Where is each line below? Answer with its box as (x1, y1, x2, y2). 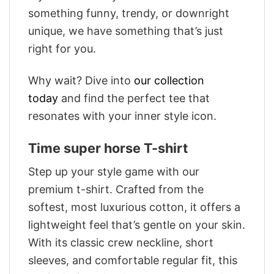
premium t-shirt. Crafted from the (28, 183, 204, 196)
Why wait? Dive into (28, 74, 134, 87)
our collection (134, 74, 204, 87)
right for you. (28, 42, 96, 55)
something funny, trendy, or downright (28, 6, 229, 20)
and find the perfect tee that (58, 92, 210, 105)
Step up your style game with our (28, 165, 199, 179)
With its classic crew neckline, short (28, 236, 213, 250)
